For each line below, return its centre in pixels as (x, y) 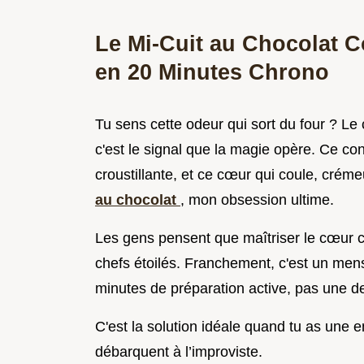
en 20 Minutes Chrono (212, 72)
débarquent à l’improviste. (179, 352)
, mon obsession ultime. (257, 200)
